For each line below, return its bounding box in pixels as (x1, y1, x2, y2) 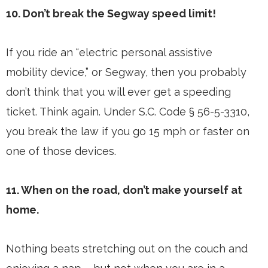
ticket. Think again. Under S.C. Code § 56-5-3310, (6, 105, 249, 118)
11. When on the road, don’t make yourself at (6, 184, 242, 197)
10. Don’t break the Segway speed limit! (6, 7, 216, 20)
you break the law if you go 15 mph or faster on (6, 125, 249, 138)
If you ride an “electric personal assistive (6, 46, 212, 59)
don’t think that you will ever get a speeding (6, 86, 231, 99)
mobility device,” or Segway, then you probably (6, 66, 246, 79)
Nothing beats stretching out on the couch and (6, 242, 248, 255)
